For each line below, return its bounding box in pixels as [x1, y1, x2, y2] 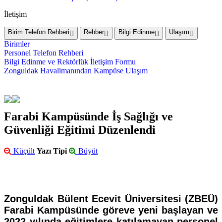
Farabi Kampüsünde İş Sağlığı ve [4, 110, 173, 123]
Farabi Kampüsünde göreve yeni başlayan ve [4, 205, 218, 216]
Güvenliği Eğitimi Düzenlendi [4, 123, 156, 137]
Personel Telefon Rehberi [4, 49, 83, 57]
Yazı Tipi [37, 147, 67, 156]
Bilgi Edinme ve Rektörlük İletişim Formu [4, 57, 136, 66]
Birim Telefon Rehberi [8, 28, 69, 36]
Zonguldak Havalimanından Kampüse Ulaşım [4, 66, 148, 75]
